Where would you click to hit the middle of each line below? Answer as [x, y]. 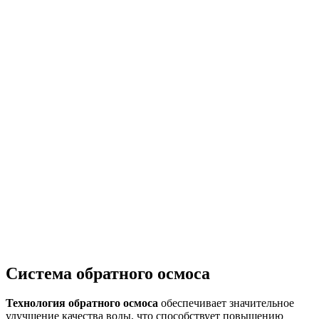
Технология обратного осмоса [82, 303]
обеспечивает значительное [226, 303]
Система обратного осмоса [108, 273]
